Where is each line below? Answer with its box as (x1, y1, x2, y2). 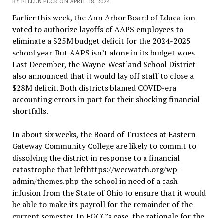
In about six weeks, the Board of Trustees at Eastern (12, 128, 196, 140)
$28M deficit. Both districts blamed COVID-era (12, 82, 176, 93)
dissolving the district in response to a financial (12, 152, 180, 163)
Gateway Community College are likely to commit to (12, 140, 196, 151)
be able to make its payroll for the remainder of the (12, 199, 193, 210)
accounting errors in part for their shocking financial (12, 93, 200, 105)
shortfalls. (12, 105, 48, 116)
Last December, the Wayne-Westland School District (12, 58, 196, 70)
